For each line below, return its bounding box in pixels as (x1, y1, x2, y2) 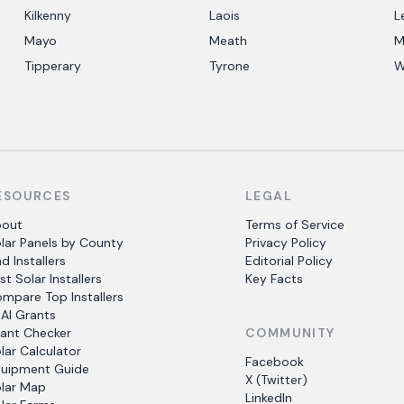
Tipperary (23, 58, 81, 74)
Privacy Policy (244, 234, 326, 251)
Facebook (244, 353, 304, 370)
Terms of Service (244, 216, 344, 233)
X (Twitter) (244, 372, 308, 388)
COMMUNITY (244, 325, 335, 341)
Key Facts (244, 271, 303, 287)
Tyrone (208, 58, 250, 74)
